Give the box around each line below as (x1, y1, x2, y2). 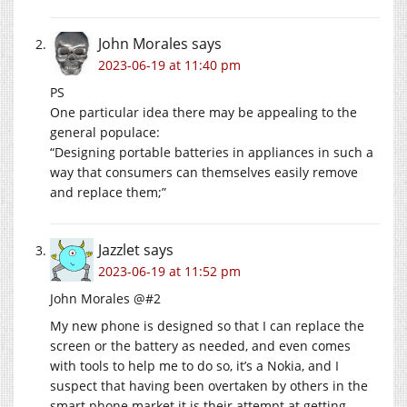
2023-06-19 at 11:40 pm (98, 55, 241, 74)
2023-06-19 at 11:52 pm (98, 262, 241, 280)
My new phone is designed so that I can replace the (50, 316, 364, 334)
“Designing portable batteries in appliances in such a (50, 143, 373, 161)
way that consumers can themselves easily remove (50, 163, 358, 181)
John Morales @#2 (50, 289, 161, 307)
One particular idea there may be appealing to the (50, 103, 357, 121)
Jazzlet (98, 239, 140, 260)
